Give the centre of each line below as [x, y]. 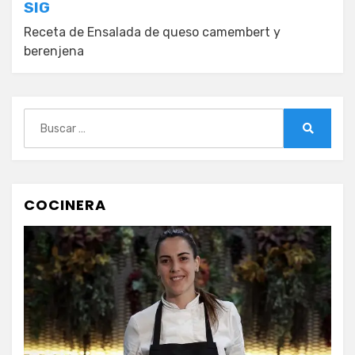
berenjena [54, 52]
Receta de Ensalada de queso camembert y [152, 32]
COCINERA [65, 205]
